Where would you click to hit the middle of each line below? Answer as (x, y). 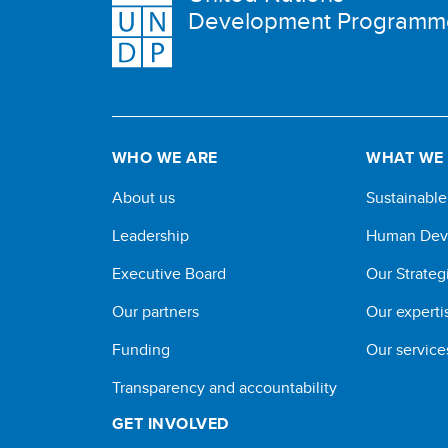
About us (143, 197)
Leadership (150, 235)
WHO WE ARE (165, 157)
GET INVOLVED (170, 423)
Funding (141, 349)
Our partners (155, 311)
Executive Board (169, 273)
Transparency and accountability (224, 387)
